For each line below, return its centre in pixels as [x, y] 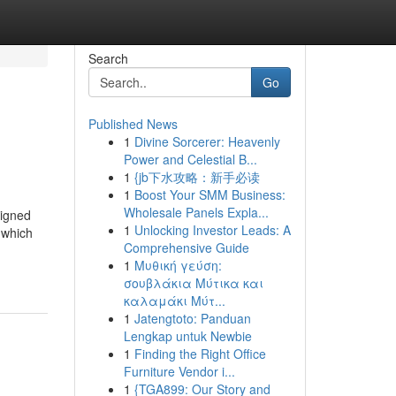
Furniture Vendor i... [179, 371]
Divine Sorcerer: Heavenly [207, 141]
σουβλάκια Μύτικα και [193, 283]
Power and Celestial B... [190, 159]
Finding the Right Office [200, 354]
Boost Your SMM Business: [209, 194]
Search [108, 58]
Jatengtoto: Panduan [192, 318]
